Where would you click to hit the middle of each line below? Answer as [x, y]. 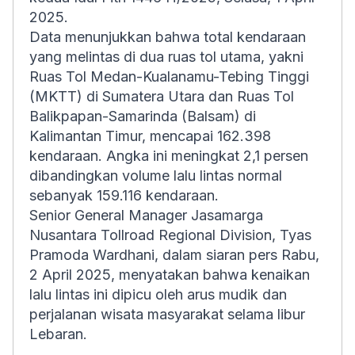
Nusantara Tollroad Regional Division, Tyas [170, 235]
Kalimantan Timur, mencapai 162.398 [150, 136]
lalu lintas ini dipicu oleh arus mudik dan [158, 294]
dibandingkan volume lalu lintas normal [156, 176]
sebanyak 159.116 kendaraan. [124, 195]
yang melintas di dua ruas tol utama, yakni [166, 57]
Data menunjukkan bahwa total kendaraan [168, 37]
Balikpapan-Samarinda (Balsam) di [143, 116]
